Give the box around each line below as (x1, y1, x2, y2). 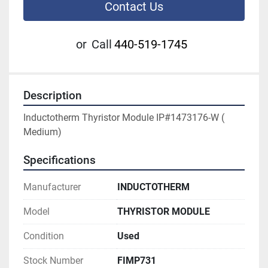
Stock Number (23, 255, 83, 267)
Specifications (23, 154, 96, 167)
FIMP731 (117, 255, 156, 267)
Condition (23, 230, 64, 242)
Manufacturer (23, 181, 81, 193)
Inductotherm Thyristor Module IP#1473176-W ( (23, 112, 224, 124)
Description (23, 89, 82, 103)
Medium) (23, 126, 62, 138)
